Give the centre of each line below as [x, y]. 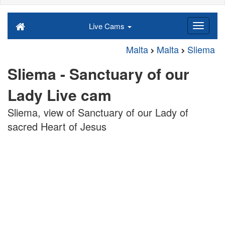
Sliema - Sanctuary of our [98, 74]
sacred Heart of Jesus [57, 126]
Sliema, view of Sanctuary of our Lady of [98, 112]
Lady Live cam [60, 95]
